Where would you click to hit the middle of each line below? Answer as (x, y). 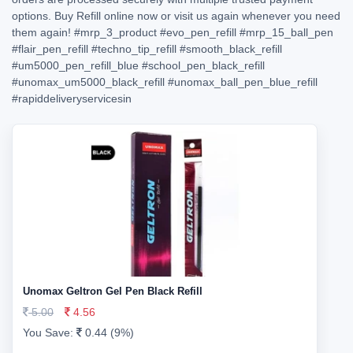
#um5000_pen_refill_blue (75, 65)
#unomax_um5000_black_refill (88, 82)
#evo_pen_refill (198, 32)
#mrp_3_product (115, 32)
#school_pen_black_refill (203, 65)
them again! (43, 32)
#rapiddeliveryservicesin (72, 98)
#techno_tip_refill (134, 49)
